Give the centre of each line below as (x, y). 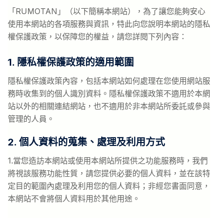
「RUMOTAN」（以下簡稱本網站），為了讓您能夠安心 (107, 11)
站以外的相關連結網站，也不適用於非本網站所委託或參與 (109, 106)
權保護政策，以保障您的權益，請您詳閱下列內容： (97, 36)
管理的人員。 (31, 119)
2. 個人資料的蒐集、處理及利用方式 (86, 142)
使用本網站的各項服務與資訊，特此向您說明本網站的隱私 (109, 24)
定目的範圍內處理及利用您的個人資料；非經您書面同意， (109, 186)
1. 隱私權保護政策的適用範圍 (71, 62)
